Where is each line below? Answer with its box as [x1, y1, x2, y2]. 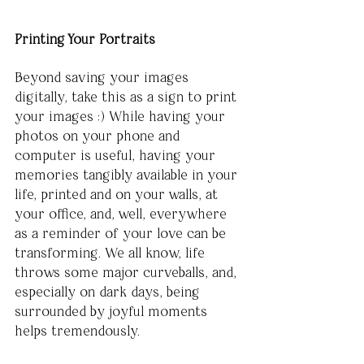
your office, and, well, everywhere [15, 205, 231, 222]
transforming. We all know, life [15, 244, 209, 261]
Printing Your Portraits [15, 30, 155, 47]
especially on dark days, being [15, 283, 204, 300]
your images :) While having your [15, 107, 229, 124]
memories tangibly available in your [15, 166, 241, 183]
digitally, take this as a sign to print [15, 88, 240, 105]
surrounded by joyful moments [15, 302, 211, 319]
